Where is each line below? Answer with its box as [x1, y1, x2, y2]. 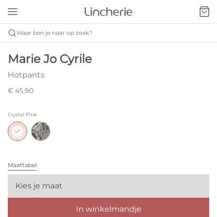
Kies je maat [15, 181, 62, 190]
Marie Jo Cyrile [8, 52, 92, 66]
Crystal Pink [8, 111, 37, 118]
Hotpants [8, 70, 45, 79]
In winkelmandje [76, 204, 141, 214]
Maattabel [8, 161, 37, 169]
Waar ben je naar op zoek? [16, 29, 93, 36]
